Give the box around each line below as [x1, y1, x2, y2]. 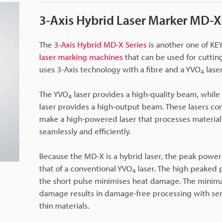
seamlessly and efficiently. [39, 125, 131, 136]
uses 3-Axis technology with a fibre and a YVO [39, 63, 201, 74]
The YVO [39, 88, 68, 99]
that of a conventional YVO [39, 163, 132, 173]
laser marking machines [39, 51, 123, 62]
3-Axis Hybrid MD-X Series [54, 39, 147, 50]
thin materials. [39, 200, 90, 211]
